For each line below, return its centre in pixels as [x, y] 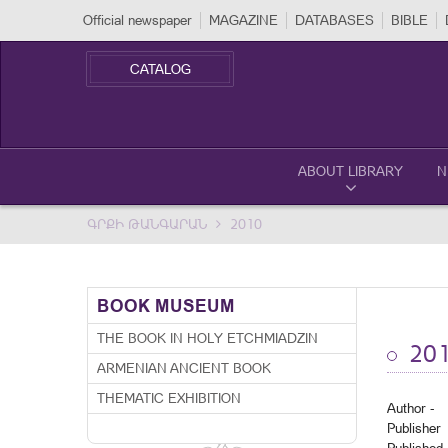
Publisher [414, 428]
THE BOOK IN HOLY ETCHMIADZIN [207, 338]
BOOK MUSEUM [166, 305]
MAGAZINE [243, 20]
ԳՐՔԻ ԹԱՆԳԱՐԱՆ [147, 224]
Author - [410, 408]
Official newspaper [137, 20]
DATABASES [334, 20]
